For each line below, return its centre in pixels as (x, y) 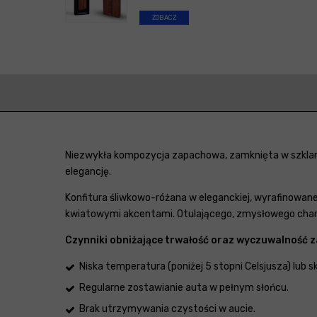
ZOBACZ (164, 18)
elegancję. (88, 172)
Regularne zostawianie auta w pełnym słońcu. (184, 288)
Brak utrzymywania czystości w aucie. (167, 309)
